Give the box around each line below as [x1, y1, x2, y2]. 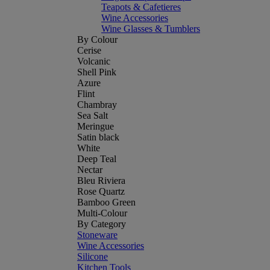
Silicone [77, 251, 108, 262]
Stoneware [77, 230, 118, 240]
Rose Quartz [77, 186, 125, 196]
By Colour [77, 34, 118, 45]
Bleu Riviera [77, 175, 125, 186]
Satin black [77, 132, 119, 142]
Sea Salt [77, 110, 108, 121]
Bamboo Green [77, 197, 136, 207]
